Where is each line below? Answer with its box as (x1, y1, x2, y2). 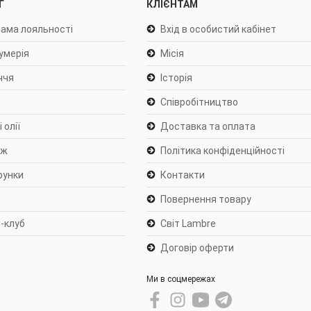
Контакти (160, 169, 205, 181)
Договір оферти (160, 242, 235, 254)
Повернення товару (160, 194, 252, 205)
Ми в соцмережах (146, 274, 216, 285)
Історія (160, 72, 193, 84)
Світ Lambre (160, 218, 217, 230)
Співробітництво (160, 96, 239, 108)
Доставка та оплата (160, 121, 256, 133)
